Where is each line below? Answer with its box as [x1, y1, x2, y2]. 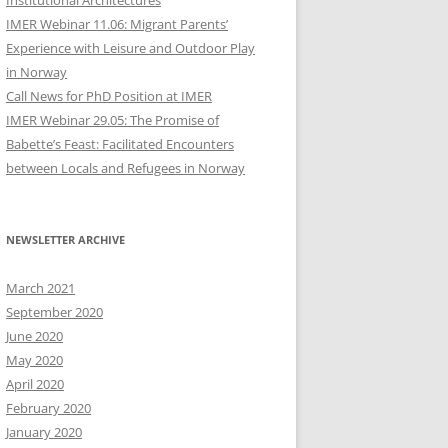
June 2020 [6, 327, 63, 346]
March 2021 [6, 279, 75, 298]
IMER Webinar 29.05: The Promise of [6, 111, 219, 130]
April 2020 [6, 375, 64, 394]
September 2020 [6, 303, 103, 322]
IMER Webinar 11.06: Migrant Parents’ [6, 15, 228, 34]
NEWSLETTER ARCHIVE [6, 232, 125, 248]
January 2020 [6, 423, 82, 442]
